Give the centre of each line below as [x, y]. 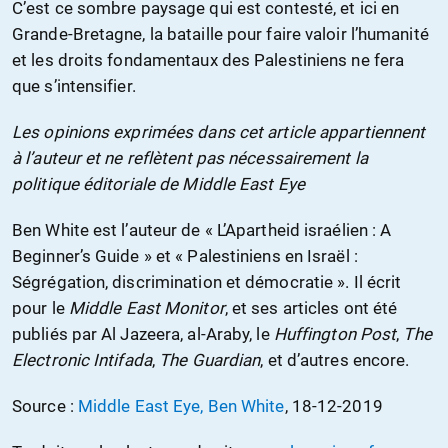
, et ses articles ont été [311, 307]
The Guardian [210, 359]
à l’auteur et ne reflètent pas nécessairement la [190, 157]
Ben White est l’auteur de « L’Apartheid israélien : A [202, 229]
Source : [45, 405]
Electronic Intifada [82, 359]
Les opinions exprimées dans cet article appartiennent [219, 131]
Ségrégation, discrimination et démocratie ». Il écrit [207, 281]
